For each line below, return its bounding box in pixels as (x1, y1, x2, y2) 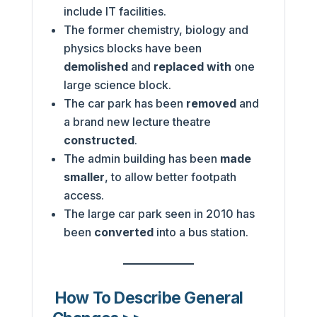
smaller (63, 169, 105, 184)
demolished (63, 59, 131, 74)
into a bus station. (153, 224, 248, 239)
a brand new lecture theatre (63, 114, 211, 129)
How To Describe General (52, 287, 244, 307)
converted (93, 224, 154, 239)
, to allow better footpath (104, 169, 236, 184)
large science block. (63, 77, 171, 92)
